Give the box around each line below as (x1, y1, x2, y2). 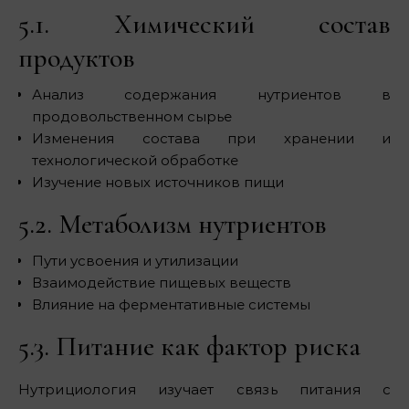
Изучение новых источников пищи (32, 173, 284, 192)
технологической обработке (32, 152, 238, 170)
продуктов (18, 41, 135, 76)
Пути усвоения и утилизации (32, 252, 238, 270)
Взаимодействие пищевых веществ (32, 274, 291, 292)
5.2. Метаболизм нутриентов (18, 207, 327, 242)
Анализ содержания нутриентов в (32, 86, 391, 104)
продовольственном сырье (32, 108, 232, 126)
